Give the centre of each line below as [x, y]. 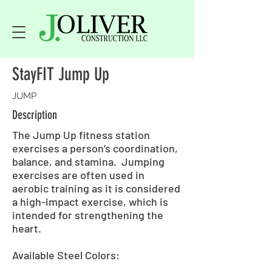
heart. [27, 228]
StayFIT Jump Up [61, 74]
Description [35, 115]
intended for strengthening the [88, 215]
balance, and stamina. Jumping [88, 161]
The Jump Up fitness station [81, 135]
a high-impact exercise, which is [90, 202]
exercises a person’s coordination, [95, 148]
